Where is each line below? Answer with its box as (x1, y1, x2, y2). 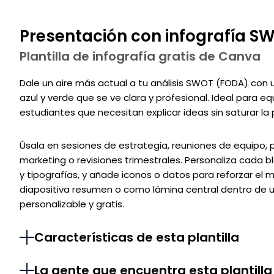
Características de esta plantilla (34, 229, 239, 246)
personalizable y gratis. (20, 198, 124, 211)
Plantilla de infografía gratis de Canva (20, 48, 261, 65)
